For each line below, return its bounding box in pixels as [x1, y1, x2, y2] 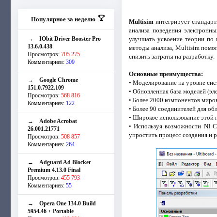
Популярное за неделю [31, 15, 95, 23]
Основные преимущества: [128, 70, 203, 77]
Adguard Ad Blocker [39, 158, 91, 166]
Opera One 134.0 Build [39, 200, 96, 207]
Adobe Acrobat [39, 117, 77, 124]
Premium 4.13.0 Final [28, 166, 80, 173]
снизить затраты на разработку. [128, 52, 215, 60]
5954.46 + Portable [28, 207, 74, 215]
